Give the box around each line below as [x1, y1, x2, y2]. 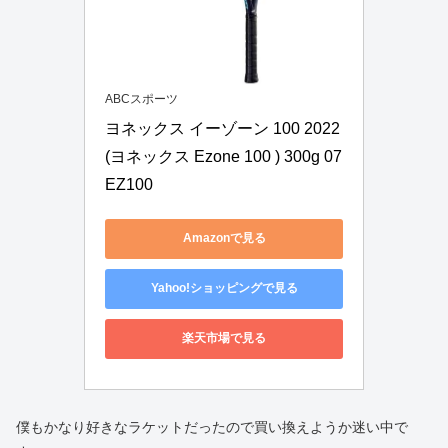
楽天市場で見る [182, 331, 266, 346]
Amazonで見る [182, 231, 266, 246]
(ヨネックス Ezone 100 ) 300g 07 [105, 147, 342, 165]
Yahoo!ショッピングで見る [150, 281, 298, 296]
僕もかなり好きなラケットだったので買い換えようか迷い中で [16, 418, 408, 435]
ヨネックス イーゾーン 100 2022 [105, 119, 340, 137]
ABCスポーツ [105, 91, 178, 106]
